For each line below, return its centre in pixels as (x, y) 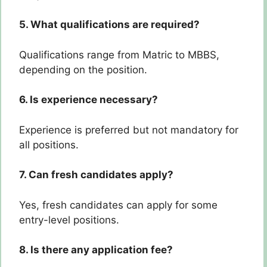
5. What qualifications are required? (109, 25)
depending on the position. (83, 69)
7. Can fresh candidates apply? (96, 175)
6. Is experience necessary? (89, 100)
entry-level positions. (69, 220)
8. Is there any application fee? (96, 250)
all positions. (49, 145)
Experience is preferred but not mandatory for (129, 130)
